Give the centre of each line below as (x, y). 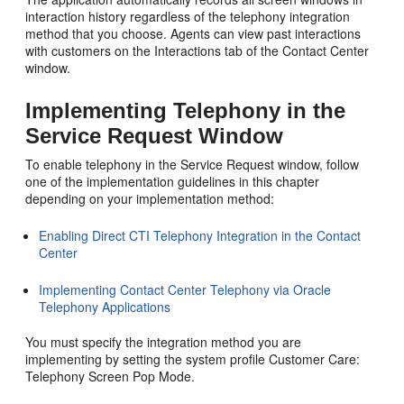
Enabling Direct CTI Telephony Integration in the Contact (200, 235)
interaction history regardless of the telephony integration (188, 16)
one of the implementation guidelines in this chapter (173, 181)
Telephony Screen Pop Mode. (110, 376)
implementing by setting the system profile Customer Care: (193, 359)
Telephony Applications (105, 307)
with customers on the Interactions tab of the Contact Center (197, 50)
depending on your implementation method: (150, 198)
